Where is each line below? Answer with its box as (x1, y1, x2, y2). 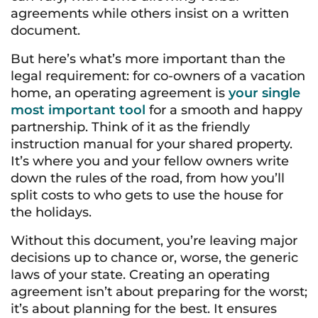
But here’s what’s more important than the (11, 51, 285, 67)
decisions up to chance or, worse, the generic (11, 250, 298, 265)
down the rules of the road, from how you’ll (11, 170, 285, 186)
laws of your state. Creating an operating (11, 267, 270, 283)
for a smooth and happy (146, 102, 302, 118)
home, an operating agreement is (11, 85, 229, 101)
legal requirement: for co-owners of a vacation (11, 68, 305, 84)
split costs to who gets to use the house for (11, 187, 283, 203)
